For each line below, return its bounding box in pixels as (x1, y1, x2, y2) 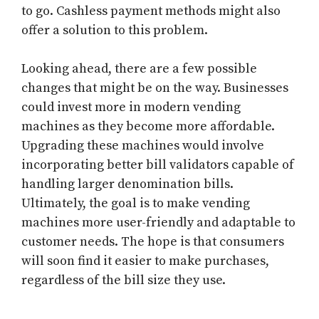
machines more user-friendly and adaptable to (21, 214, 296, 231)
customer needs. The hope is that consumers (21, 234, 284, 251)
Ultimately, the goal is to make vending (21, 195, 250, 212)
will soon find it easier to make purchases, (21, 253, 269, 270)
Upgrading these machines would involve (21, 137, 264, 155)
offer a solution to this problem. (21, 22, 208, 39)
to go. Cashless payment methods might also (21, 3, 281, 20)
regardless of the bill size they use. (21, 272, 226, 289)
